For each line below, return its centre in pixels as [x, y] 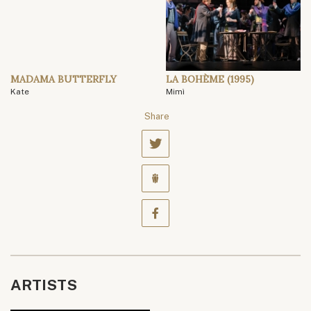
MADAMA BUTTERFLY [64, 79]
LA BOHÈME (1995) [210, 79]
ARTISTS [44, 285]
